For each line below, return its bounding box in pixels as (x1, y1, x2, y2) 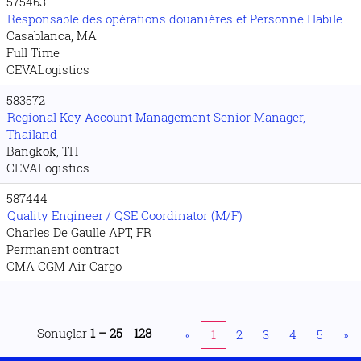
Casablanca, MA (6, 27, 97, 44)
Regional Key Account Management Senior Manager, (7, 109, 305, 125)
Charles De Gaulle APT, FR (6, 224, 151, 240)
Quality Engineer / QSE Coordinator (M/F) (7, 207, 243, 223)
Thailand (6, 126, 57, 142)
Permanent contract (6, 241, 119, 257)
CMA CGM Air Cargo (6, 258, 122, 274)
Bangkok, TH (6, 143, 78, 159)
